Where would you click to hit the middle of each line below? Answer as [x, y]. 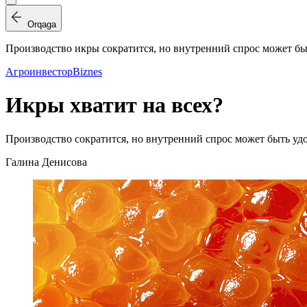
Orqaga [39, 24]
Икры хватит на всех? [114, 105]
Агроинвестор [39, 72]
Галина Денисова [46, 162]
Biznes [87, 72]
